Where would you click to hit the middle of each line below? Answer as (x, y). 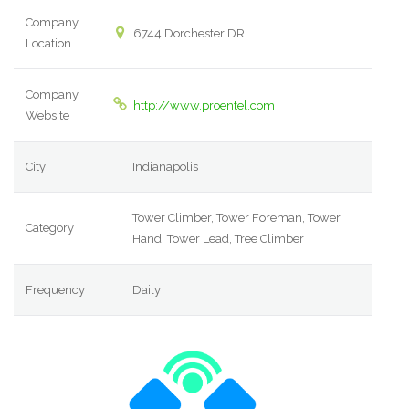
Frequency (56, 290)
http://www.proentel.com (204, 106)
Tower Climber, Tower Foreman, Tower (237, 218)
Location (49, 44)
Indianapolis (166, 167)
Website (48, 116)
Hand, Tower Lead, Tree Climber (219, 239)
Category (50, 228)
